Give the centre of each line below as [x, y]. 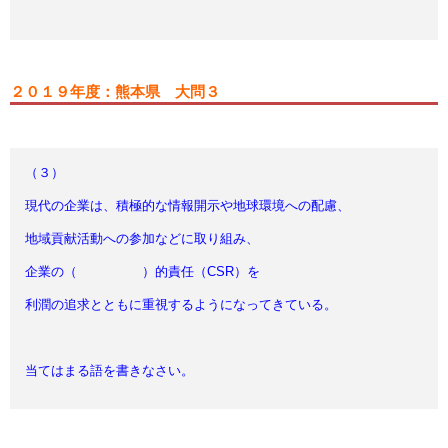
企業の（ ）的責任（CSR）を [142, 271]
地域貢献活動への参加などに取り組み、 [142, 238]
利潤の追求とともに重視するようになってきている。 [181, 304]
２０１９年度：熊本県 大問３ [115, 91]
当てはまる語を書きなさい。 [109, 370]
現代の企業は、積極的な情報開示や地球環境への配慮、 [187, 205]
